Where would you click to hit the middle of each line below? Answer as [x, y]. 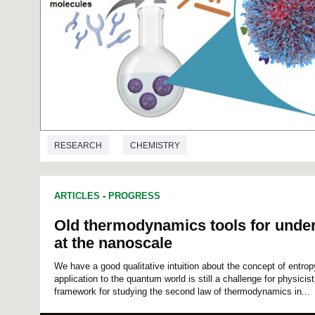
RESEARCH [78, 145]
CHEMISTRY [155, 145]
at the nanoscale [113, 243]
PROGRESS [134, 196]
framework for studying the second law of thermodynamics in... [182, 292]
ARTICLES [77, 196]
